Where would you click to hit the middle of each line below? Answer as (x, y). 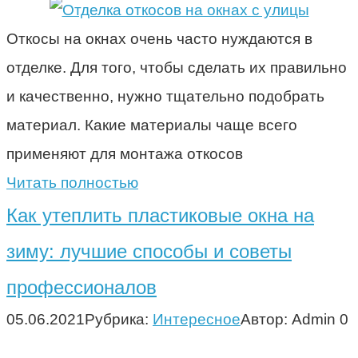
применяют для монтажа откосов (125, 153)
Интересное (197, 319)
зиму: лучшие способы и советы (149, 251)
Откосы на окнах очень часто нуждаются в (159, 38)
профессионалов (82, 287)
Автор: (264, 319)
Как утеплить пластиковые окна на (160, 215)
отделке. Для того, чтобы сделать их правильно (177, 67)
